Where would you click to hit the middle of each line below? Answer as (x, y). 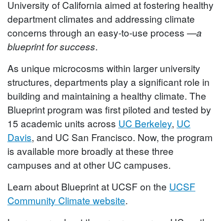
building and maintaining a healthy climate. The (107, 95)
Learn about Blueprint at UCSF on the (88, 186)
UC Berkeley (145, 123)
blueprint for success (51, 46)
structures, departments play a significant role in (109, 82)
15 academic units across (63, 123)
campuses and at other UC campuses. (89, 165)
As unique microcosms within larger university (104, 68)
